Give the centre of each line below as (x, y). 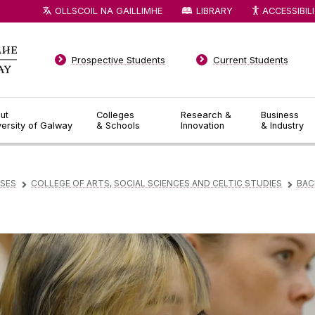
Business (280, 115)
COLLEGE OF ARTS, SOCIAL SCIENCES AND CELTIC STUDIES (156, 184)
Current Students (251, 60)
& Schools (118, 126)
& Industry (283, 126)
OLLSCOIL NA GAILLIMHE (109, 11)
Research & (206, 115)
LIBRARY (214, 11)
